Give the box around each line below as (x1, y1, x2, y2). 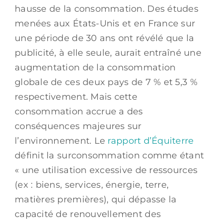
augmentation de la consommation (15, 62, 176, 73)
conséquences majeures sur (15, 120, 142, 131)
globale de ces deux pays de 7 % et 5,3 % (15, 76, 197, 88)
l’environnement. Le (15, 135, 106, 146)
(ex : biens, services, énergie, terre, (15, 179, 169, 190)
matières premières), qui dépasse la (15, 194, 177, 205)
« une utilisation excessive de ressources (15, 164, 198, 175)
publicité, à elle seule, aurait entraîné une (15, 47, 201, 58)
